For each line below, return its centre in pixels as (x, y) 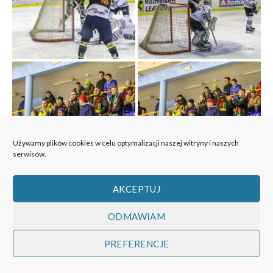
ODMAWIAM (136, 216)
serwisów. (30, 154)
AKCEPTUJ (136, 189)
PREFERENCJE (136, 243)
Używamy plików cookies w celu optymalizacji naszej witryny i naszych (126, 143)
